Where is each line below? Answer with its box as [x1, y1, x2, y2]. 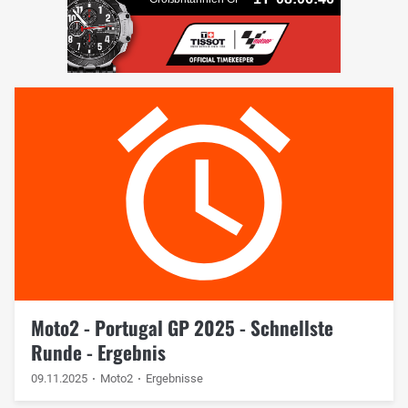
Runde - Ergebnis [30, 338, 166, 366]
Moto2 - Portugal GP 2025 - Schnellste [30, 313, 333, 342]
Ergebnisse [146, 372, 204, 385]
